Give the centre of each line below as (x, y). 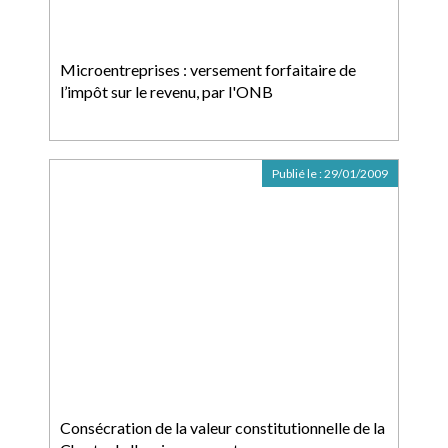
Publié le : (298, 173)
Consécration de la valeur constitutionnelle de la (222, 427)
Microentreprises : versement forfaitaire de (208, 69)
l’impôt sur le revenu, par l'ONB (166, 91)
